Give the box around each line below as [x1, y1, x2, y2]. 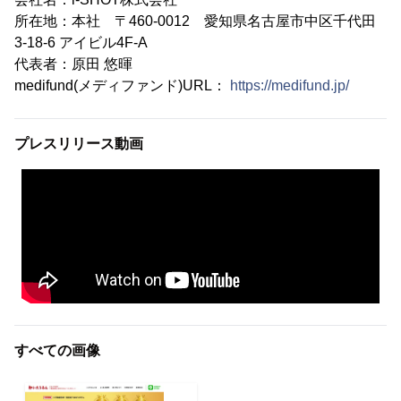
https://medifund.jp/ [230, 78, 349, 94]
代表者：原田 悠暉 [14, 56, 132, 73]
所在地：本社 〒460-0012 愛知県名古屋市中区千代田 [14, 13, 376, 30]
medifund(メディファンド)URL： [14, 78, 230, 94]
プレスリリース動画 [14, 136, 143, 152]
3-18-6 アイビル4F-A [14, 35, 148, 51]
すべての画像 [14, 343, 100, 359]
